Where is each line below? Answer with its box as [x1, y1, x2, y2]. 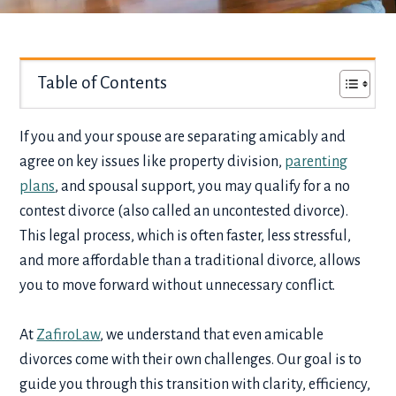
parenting [285, 154, 348, 171]
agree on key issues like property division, [19, 154, 286, 171]
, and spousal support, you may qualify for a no [55, 179, 351, 195]
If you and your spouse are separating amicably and [19, 129, 346, 146]
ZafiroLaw [36, 327, 101, 344]
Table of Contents [38, 73, 168, 93]
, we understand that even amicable [100, 327, 324, 344]
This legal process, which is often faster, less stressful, [19, 228, 352, 245]
